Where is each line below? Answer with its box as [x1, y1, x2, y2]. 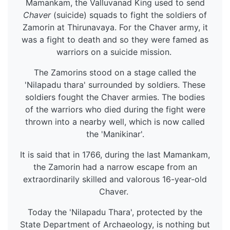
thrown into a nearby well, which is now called [25, 117, 205, 127]
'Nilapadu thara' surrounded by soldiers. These [25, 80, 205, 90]
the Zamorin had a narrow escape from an [33, 162, 197, 172]
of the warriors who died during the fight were [25, 104, 205, 115]
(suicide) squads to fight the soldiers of [53, 10, 207, 21]
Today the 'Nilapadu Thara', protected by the [28, 207, 202, 218]
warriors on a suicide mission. [56, 47, 174, 57]
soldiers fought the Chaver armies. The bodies [25, 92, 205, 103]
